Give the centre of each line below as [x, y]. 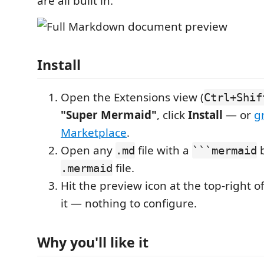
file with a [164, 150]
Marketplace [94, 133]
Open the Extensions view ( [132, 97]
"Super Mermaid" [109, 115]
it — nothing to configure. [129, 203]
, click [172, 115]
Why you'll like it [93, 242]
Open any [88, 150]
